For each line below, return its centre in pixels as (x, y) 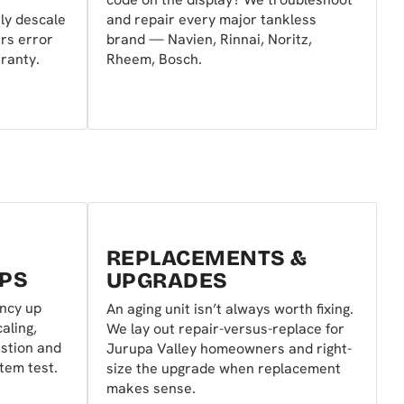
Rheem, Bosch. (154, 60)
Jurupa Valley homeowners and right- (229, 349)
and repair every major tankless (211, 20)
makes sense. (151, 389)
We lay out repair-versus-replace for (225, 329)
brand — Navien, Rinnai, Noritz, (209, 40)
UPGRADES (167, 281)
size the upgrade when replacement (224, 369)
